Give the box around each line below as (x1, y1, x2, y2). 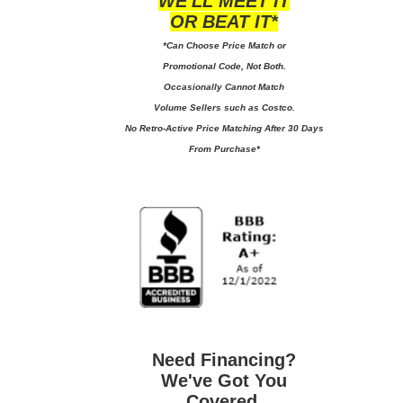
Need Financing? (152, 349, 296, 370)
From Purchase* (188, 143, 260, 154)
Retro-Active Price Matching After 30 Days (139, 122, 324, 133)
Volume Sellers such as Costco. (153, 102, 295, 112)
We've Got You (161, 370, 287, 390)
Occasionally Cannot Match (164, 81, 284, 92)
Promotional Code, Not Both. (162, 60, 286, 71)
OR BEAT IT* (170, 11, 278, 31)
